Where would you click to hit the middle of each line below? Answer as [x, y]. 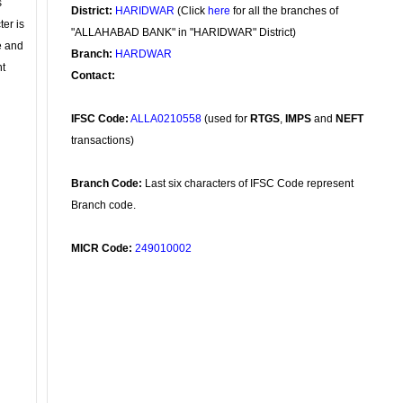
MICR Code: [102, 248]
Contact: [93, 76]
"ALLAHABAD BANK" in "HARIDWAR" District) [184, 32]
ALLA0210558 [166, 119]
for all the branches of [284, 11]
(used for [226, 119]
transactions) [103, 140]
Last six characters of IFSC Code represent [248, 184]
